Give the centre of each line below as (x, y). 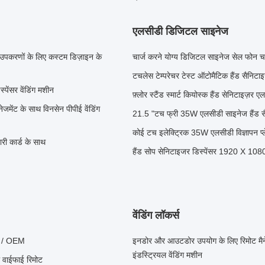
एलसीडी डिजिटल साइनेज (180, 31)
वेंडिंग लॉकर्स (156, 215)
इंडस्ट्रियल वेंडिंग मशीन (167, 255)
